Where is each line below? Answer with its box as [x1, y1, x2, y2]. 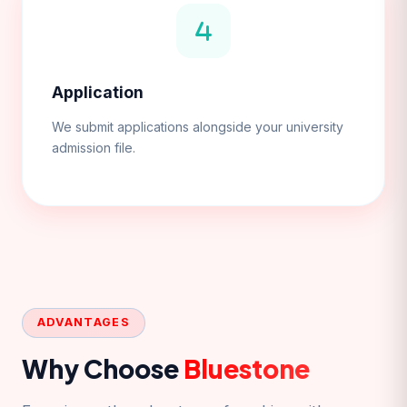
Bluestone [184, 352, 310, 384]
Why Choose [22, 352, 184, 384]
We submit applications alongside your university [52, 118, 343, 134]
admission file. [52, 139, 135, 155]
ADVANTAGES [37, 315, 130, 330]
